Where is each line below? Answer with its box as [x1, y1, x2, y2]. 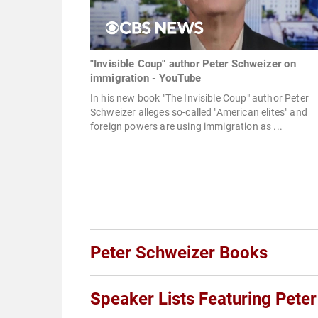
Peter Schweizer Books [90, 243, 268, 263]
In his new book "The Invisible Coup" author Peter [90, 92, 309, 104]
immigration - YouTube [90, 72, 202, 85]
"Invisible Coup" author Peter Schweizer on [90, 57, 296, 71]
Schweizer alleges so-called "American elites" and [90, 106, 307, 119]
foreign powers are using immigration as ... [90, 121, 283, 133]
